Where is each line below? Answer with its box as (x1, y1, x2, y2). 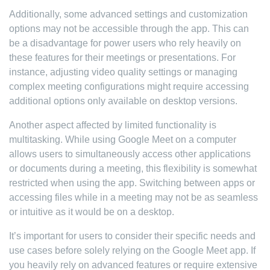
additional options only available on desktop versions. (9, 96, 237, 106)
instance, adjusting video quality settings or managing (9, 67, 237, 77)
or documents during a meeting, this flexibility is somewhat (9, 163, 257, 174)
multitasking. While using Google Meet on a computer (9, 134, 236, 145)
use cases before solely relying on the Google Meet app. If (9, 245, 256, 256)
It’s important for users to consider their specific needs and (9, 231, 256, 241)
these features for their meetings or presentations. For (9, 52, 236, 63)
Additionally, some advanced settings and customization (9, 9, 248, 19)
